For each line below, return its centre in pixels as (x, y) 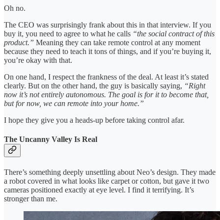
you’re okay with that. (38, 60)
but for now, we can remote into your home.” (74, 104)
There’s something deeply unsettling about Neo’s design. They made (110, 172)
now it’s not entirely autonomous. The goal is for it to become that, (106, 95)
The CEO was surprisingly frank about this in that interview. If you (108, 25)
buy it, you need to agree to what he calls (68, 34)
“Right (195, 86)
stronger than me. (31, 198)
